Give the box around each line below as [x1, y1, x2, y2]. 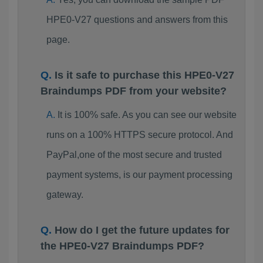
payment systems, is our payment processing [46, 170, 232, 180]
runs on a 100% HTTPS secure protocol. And [46, 130, 233, 140]
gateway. [46, 190, 83, 200]
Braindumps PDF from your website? [41, 85, 227, 97]
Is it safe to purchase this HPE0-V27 [55, 69, 234, 81]
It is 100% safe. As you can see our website [57, 110, 237, 120]
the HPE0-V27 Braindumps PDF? [41, 240, 204, 252]
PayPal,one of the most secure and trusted [46, 150, 222, 160]
